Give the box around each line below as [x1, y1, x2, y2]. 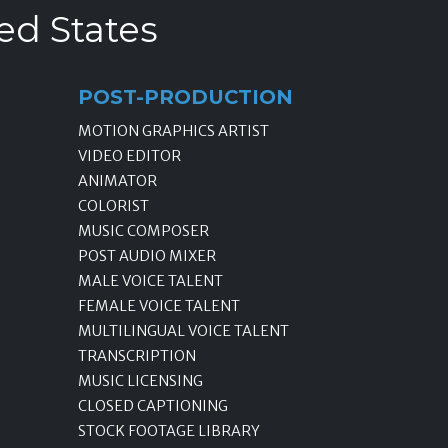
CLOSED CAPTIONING [78, 396, 228, 415]
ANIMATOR [78, 171, 157, 190]
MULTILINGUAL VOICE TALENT [78, 321, 289, 340]
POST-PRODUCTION [78, 84, 293, 109]
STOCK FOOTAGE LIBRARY [78, 421, 260, 440]
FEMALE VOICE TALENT [78, 296, 240, 315]
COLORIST [78, 196, 149, 215]
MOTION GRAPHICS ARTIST [78, 121, 269, 140]
